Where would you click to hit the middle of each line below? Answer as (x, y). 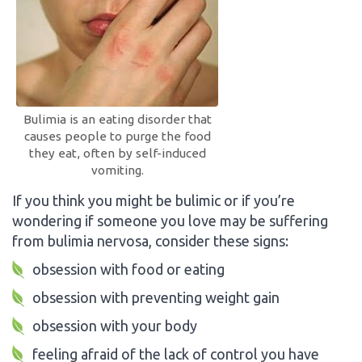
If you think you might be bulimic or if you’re (154, 200)
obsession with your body (115, 325)
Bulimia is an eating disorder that (117, 119)
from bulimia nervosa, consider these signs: (150, 240)
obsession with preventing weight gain (156, 297)
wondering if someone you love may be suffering (170, 220)
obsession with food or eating (128, 269)
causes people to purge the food (117, 136)
